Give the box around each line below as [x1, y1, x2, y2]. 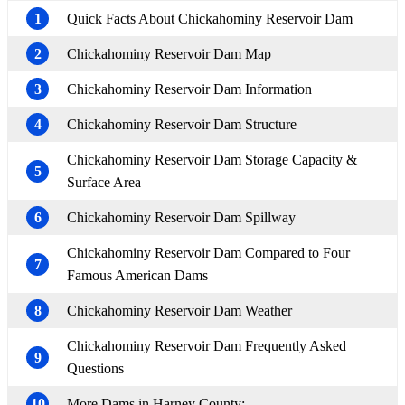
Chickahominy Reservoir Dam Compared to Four [67, 245, 350, 261]
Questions [67, 361, 124, 377]
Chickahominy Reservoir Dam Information [67, 81, 312, 98]
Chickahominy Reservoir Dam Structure [67, 117, 297, 133]
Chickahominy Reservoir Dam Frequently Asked [67, 338, 346, 354]
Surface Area [67, 174, 141, 191]
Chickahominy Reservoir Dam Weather [67, 303, 292, 319]
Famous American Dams [67, 268, 208, 284]
